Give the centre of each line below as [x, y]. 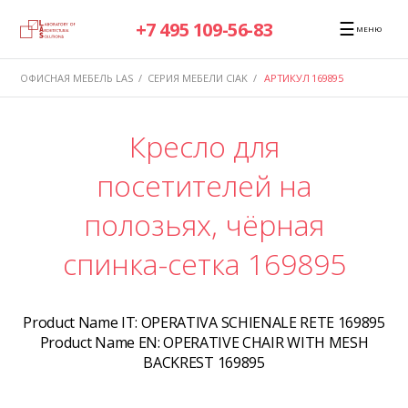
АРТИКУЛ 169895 [304, 77]
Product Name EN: [102, 343]
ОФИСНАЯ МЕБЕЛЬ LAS [77, 77]
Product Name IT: [82, 323]
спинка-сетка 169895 [204, 264]
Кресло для [204, 147]
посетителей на [204, 186]
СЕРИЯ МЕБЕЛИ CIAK [197, 77]
